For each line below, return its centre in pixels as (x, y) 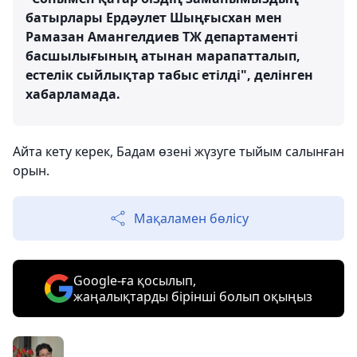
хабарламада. (73, 94)
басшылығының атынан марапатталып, (163, 56)
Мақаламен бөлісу (191, 218)
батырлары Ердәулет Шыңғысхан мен (154, 18)
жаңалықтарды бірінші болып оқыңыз (193, 296)
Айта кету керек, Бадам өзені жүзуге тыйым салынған (178, 151)
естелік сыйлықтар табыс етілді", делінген (169, 75)
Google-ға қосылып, (135, 280)
